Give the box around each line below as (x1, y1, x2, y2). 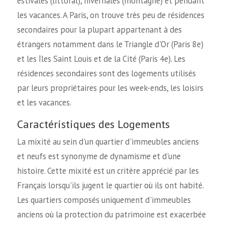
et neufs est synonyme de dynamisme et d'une (17, 151, 181, 162)
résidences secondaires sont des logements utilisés (17, 68, 196, 79)
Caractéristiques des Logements (17, 117, 170, 132)
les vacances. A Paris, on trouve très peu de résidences (17, 10, 204, 21)
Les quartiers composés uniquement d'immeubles (17, 194, 191, 206)
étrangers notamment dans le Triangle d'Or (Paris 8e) (17, 39, 203, 50)
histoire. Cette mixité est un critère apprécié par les (17, 165, 199, 177)
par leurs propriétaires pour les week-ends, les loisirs (17, 82, 203, 94)
